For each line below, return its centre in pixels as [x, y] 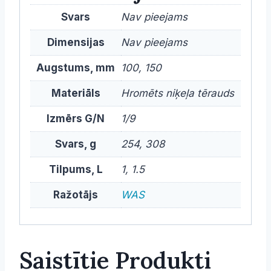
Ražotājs [76, 194]
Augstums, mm [76, 67]
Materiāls [76, 93]
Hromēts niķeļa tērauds [178, 93]
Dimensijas [76, 42]
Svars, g [76, 144]
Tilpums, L [76, 169]
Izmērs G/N [76, 118]
